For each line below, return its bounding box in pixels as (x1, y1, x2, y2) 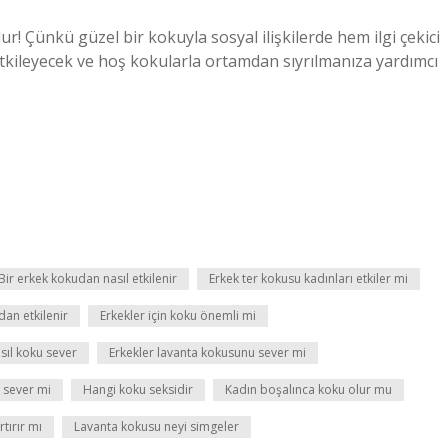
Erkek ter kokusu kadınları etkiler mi (209, 270, 408, 287)
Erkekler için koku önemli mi (100, 307, 256, 324)
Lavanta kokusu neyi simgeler (74, 418, 239, 435)
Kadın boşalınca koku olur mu (225, 381, 392, 398)
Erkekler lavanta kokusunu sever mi (109, 344, 306, 361)
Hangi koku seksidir (83, 381, 193, 398)
